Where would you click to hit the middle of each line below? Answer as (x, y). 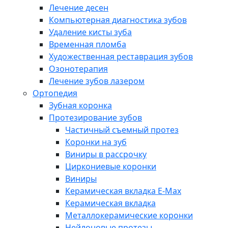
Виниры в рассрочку (106, 154)
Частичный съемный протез (122, 130)
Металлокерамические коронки (129, 216)
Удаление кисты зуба (90, 32)
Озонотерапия (78, 69)
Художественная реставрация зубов (121, 57)
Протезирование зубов (95, 118)
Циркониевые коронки (111, 167)
